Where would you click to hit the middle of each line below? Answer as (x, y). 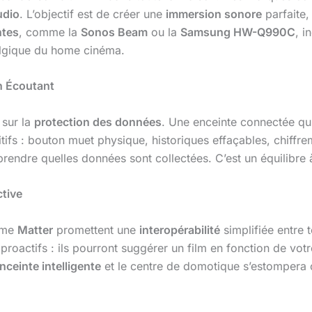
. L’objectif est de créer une (93, 14)
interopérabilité (180, 229)
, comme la (50, 32)
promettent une (96, 229)
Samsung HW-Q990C (238, 32)
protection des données (98, 122)
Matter (35, 229)
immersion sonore (214, 14)
